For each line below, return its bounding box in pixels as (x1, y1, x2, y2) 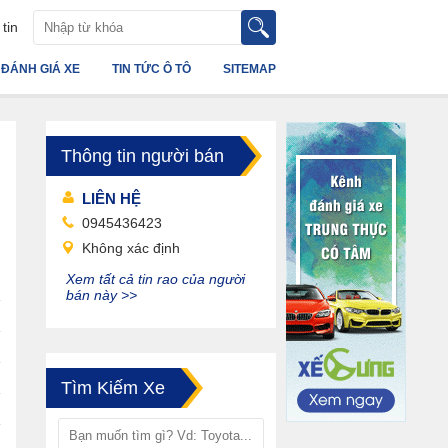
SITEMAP (223, 62, 276, 76)
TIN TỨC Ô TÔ (112, 62, 191, 76)
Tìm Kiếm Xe (61, 378, 165, 398)
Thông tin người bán (61, 146, 224, 166)
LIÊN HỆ (82, 190, 141, 207)
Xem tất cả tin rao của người (66, 271, 245, 287)
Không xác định (82, 240, 180, 256)
